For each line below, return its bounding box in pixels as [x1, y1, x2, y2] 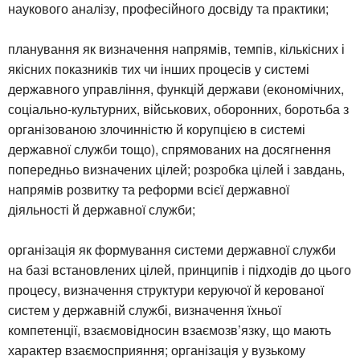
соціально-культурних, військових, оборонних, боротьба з [8, 99, 349, 118]
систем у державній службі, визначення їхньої [8, 300, 281, 319]
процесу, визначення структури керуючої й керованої [8, 280, 324, 299]
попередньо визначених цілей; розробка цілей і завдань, [8, 159, 345, 178]
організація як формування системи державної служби [8, 239, 336, 259]
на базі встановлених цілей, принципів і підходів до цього [8, 260, 351, 279]
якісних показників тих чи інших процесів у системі [8, 59, 309, 78]
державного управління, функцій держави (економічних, [8, 79, 344, 98]
